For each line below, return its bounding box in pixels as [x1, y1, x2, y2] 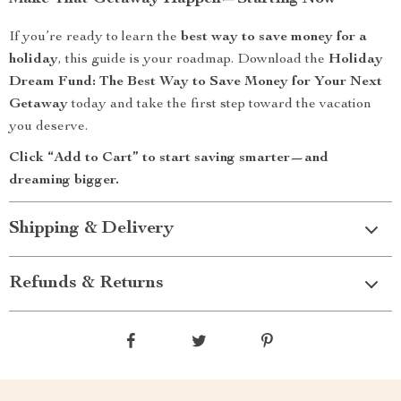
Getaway [9, 98, 68, 112]
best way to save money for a [181, 30, 367, 45]
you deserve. [9, 120, 88, 134]
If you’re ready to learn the [9, 30, 181, 45]
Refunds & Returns [9, 275, 164, 293]
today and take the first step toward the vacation [68, 98, 371, 112]
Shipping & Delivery [9, 220, 174, 238]
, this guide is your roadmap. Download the [58, 53, 328, 67]
